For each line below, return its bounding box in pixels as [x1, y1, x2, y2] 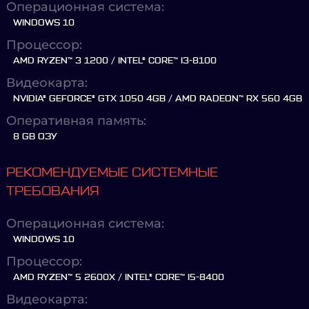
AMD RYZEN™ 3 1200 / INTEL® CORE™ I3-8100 [13, 57, 217, 65]
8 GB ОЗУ [13, 132, 57, 141]
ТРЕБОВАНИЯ [6, 185, 99, 197]
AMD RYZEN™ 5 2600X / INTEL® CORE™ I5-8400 [13, 273, 224, 281]
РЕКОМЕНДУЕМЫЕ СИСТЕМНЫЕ [6, 166, 218, 179]
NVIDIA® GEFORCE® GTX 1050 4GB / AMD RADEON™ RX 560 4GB [13, 94, 302, 103]
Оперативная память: [6, 113, 146, 128]
